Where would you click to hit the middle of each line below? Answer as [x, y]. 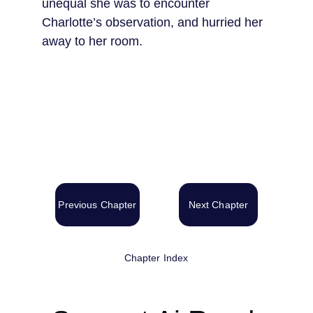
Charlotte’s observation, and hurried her [154, 22]
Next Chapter [218, 205]
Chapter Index [156, 258]
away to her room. [92, 41]
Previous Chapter [97, 205]
